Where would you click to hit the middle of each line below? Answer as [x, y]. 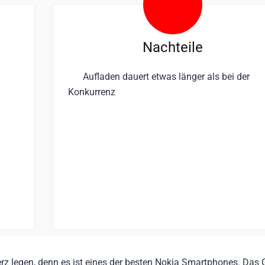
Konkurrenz [92, 92]
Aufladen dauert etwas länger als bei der [166, 76]
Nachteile [172, 47]
